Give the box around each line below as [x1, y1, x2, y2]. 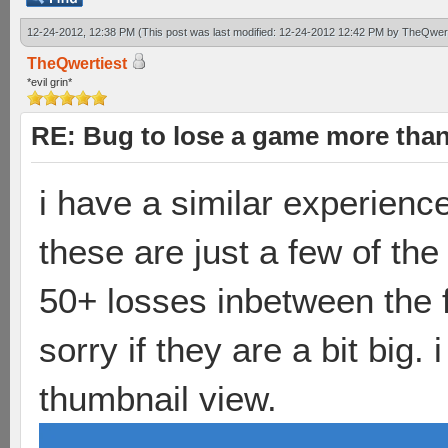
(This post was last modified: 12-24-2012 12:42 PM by [138, 26, 402, 38]
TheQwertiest [27, 55, 127, 72]
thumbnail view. [39, 379, 277, 418]
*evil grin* [27, 76, 72, 88]
